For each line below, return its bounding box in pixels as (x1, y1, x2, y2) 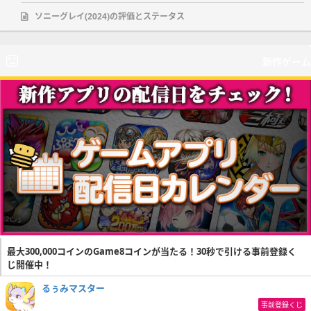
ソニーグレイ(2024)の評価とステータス (35, 10, 185, 22)
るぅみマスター (42, 281, 105, 294)
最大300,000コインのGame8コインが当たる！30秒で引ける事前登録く (7, 244, 296, 258)
